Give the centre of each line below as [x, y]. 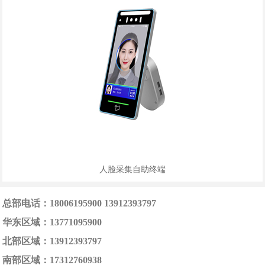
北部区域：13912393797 [52, 241]
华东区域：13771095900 [52, 222]
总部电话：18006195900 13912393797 [80, 203]
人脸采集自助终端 [132, 169]
